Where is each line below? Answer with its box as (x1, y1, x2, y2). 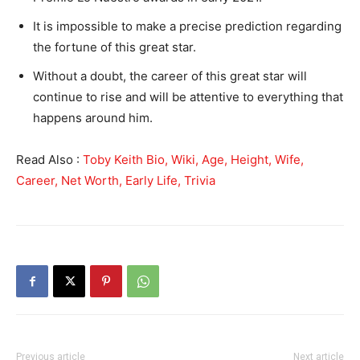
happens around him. (33, 110, 153, 126)
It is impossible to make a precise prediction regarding (33, 18, 342, 35)
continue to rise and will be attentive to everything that (33, 89, 343, 105)
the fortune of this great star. (33, 39, 196, 55)
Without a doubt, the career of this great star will (33, 68, 307, 84)
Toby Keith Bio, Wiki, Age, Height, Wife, (83, 152, 304, 168)
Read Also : (16, 152, 83, 168)
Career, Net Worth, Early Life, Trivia (16, 173, 215, 189)
